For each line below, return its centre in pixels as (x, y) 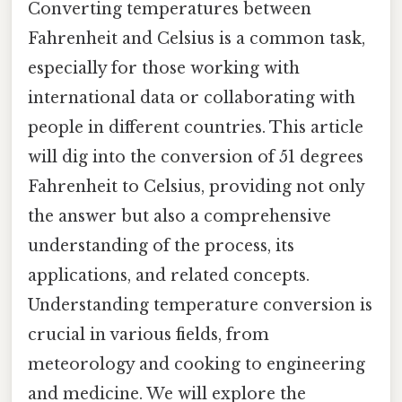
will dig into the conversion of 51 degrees (196, 157)
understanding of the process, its (161, 245)
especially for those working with (164, 68)
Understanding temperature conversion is (200, 305)
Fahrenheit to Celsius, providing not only (196, 186)
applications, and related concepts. (169, 275)
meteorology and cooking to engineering (197, 364)
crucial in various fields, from (149, 334)
